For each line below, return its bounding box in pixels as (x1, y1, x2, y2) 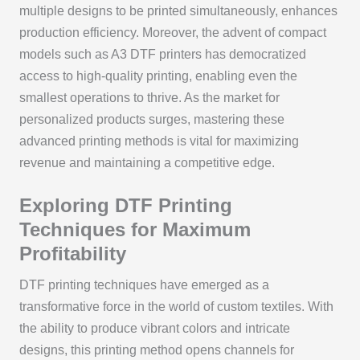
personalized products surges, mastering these (18, 112, 284, 127)
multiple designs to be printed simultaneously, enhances (18, 4, 337, 18)
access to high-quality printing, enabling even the (18, 69, 297, 84)
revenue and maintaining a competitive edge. (18, 156, 275, 170)
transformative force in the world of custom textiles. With (18, 299, 333, 313)
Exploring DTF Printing (18, 194, 232, 216)
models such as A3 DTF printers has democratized (18, 47, 306, 62)
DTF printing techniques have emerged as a (18, 277, 269, 292)
